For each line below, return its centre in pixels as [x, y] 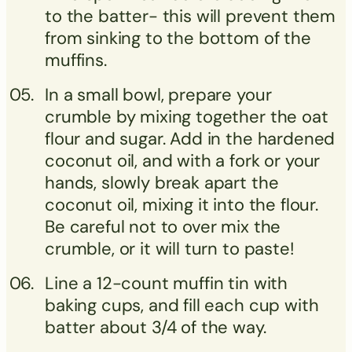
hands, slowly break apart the [162, 182]
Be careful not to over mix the [163, 226]
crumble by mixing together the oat [187, 116]
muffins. [76, 60]
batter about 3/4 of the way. [156, 327]
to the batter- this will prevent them [191, 16]
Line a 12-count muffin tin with [167, 283]
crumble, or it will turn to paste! [170, 248]
